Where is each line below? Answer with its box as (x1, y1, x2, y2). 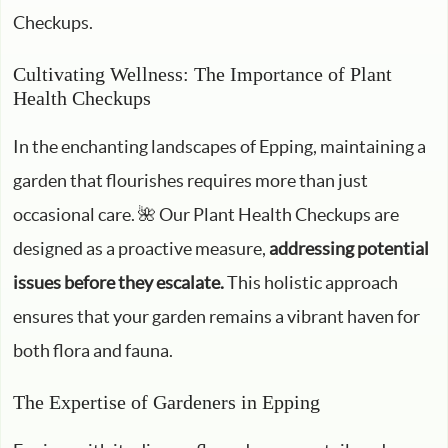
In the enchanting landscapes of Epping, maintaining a (13, 136, 426, 157)
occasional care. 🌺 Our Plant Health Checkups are (13, 204, 399, 225)
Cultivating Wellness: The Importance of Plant (13, 63, 392, 85)
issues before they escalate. (13, 272, 224, 293)
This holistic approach (224, 272, 398, 293)
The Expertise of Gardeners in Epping (13, 391, 320, 413)
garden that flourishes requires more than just (13, 170, 368, 191)
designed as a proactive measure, (13, 238, 269, 259)
